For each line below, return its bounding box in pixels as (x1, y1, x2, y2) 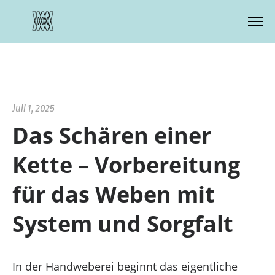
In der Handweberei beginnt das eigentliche (12, 259, 238, 274)
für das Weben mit (12, 179, 215, 209)
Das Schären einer (12, 120, 211, 150)
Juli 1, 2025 (12, 103, 55, 114)
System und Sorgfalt (12, 209, 233, 239)
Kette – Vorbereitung (12, 150, 240, 180)
